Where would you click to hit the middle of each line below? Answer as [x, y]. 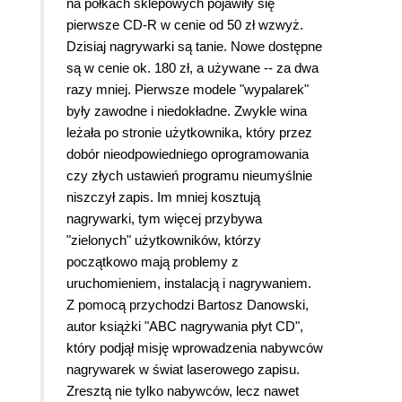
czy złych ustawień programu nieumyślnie [189, 175]
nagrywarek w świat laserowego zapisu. [183, 369]
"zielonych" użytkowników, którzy [164, 240]
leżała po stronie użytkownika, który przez [189, 132]
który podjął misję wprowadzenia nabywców [195, 347]
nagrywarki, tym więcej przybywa [164, 218]
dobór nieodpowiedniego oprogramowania [188, 153]
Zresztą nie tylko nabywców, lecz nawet [183, 390]
